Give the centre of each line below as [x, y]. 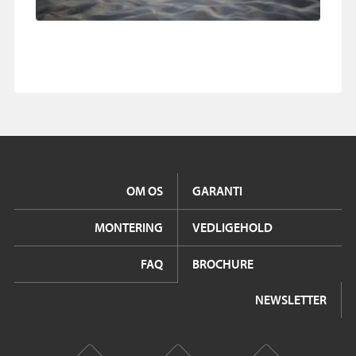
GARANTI [217, 190]
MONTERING [129, 227]
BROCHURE [223, 263]
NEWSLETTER [291, 299]
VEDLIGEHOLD [232, 227]
